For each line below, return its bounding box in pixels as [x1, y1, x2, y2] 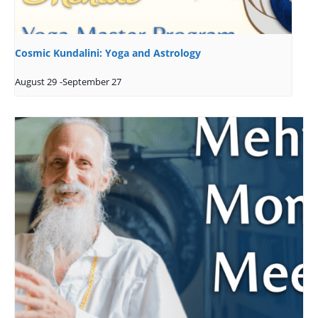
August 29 [15, 76, 57, 89]
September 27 [62, 76, 121, 89]
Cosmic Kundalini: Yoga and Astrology [15, 46, 201, 60]
